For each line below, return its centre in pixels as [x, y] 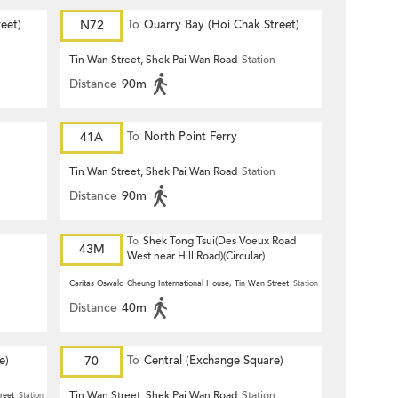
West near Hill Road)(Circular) [196, 256]
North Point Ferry [191, 137]
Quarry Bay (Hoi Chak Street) [222, 25]
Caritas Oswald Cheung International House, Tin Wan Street [179, 283]
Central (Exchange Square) [214, 361]
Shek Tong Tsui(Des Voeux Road [219, 241]
